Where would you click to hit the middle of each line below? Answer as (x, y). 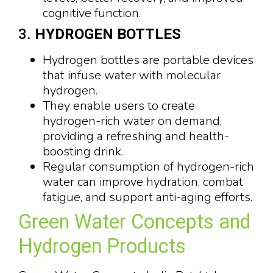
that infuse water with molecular (132, 76)
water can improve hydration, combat (143, 182)
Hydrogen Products (102, 246)
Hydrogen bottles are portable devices (148, 60)
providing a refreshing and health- (136, 136)
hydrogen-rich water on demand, (132, 121)
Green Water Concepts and (134, 222)
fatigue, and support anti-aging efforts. (147, 197)
